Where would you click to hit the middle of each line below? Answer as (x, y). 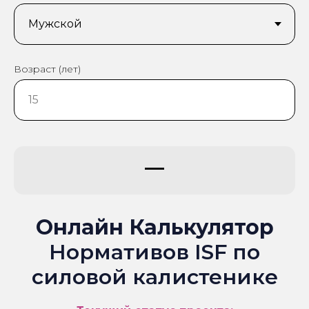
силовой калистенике (154, 277)
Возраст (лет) (47, 69)
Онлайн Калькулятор (154, 227)
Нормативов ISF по (154, 252)
